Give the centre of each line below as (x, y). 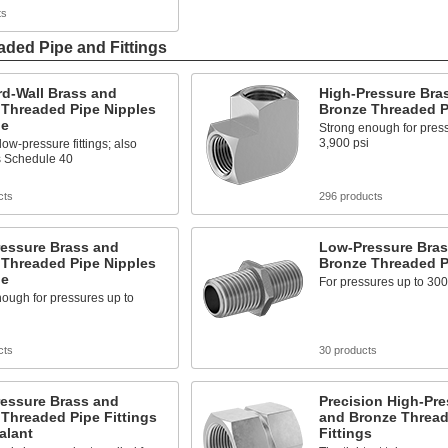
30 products (347, 350)
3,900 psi (343, 143)
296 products (350, 196)
